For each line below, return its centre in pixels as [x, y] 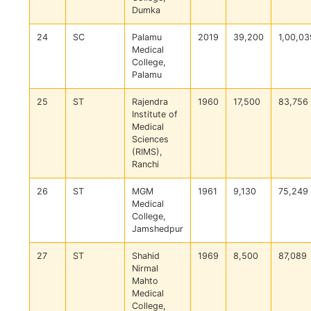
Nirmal [145, 269]
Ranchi [145, 165]
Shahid [146, 256]
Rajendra [150, 102]
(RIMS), [147, 152]
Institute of [155, 115]
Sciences [150, 140]
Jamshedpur [158, 229]
